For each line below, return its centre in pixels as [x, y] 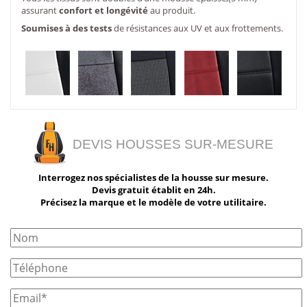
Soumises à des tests [66, 28]
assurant [40, 11]
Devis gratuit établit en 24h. [153, 190]
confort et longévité [103, 11]
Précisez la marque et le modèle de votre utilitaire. [153, 202]
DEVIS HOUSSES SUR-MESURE [173, 144]
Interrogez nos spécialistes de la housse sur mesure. [153, 178]
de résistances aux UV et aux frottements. [197, 28]
